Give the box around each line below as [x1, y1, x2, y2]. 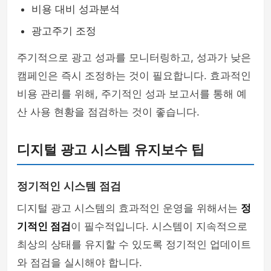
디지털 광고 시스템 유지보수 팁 [17, 142, 204, 157]
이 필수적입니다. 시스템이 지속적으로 [71, 220, 247, 232]
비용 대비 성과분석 [31, 3, 120, 15]
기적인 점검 [17, 220, 71, 232]
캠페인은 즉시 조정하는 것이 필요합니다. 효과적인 [17, 70, 251, 82]
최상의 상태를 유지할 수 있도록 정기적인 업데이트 [17, 238, 251, 250]
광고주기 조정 [31, 25, 96, 37]
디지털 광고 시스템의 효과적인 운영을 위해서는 [17, 202, 241, 214]
